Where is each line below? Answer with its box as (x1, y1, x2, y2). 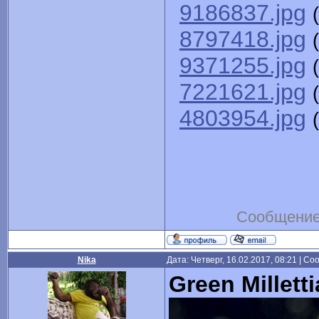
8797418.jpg (179, 26, 306, 53)
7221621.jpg (179, 79, 306, 105)
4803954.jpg (179, 105, 306, 132)
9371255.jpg (179, 53, 306, 79)
